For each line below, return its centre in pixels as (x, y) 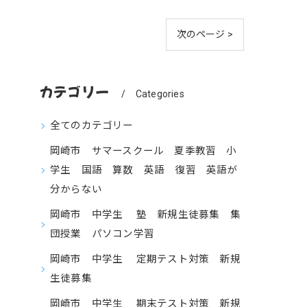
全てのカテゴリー (92, 126)
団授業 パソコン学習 (108, 234)
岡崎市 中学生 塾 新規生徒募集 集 (145, 215)
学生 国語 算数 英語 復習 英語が (144, 170)
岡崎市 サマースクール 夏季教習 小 (144, 151)
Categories (160, 94)
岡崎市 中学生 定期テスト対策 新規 (145, 259)
